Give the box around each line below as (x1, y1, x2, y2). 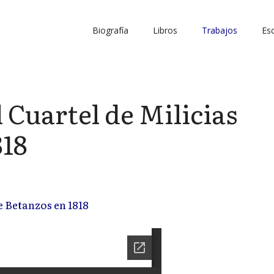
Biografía (92, 24, 128, 36)
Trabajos (202, 24, 237, 36)
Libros (153, 24, 177, 36)
